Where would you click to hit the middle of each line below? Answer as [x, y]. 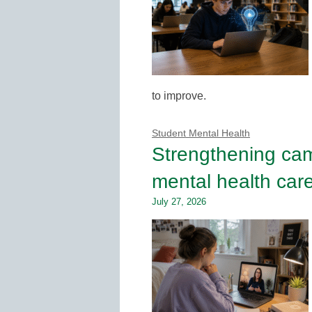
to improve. [179, 95]
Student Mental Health [201, 133]
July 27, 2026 [179, 201]
